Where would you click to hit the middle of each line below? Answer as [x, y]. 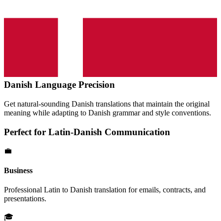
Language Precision [74, 85]
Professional [24, 189]
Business [18, 170]
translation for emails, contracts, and [149, 189]
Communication [136, 132]
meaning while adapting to [46, 112]
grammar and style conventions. [161, 112]
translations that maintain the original [152, 104]
